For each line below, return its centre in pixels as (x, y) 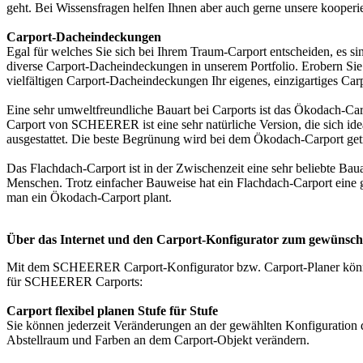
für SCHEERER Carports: (75, 282)
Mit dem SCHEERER (65, 267)
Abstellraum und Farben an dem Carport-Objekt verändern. (158, 340)
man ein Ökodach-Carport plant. (89, 198)
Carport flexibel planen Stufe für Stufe (112, 311)
